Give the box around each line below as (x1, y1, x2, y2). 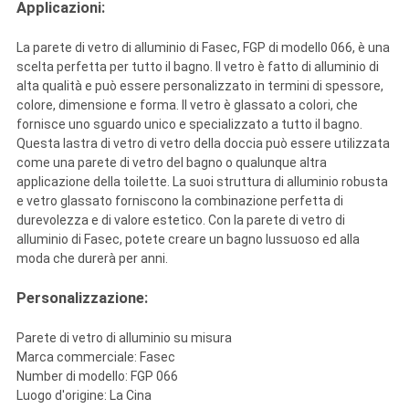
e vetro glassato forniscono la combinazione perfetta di (16, 194, 343, 209)
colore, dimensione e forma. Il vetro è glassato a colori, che (16, 98, 358, 113)
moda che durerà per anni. (16, 251, 168, 267)
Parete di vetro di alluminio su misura (16, 330, 232, 346)
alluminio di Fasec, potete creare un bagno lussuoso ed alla (16, 232, 360, 247)
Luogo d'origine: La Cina (16, 388, 152, 404)
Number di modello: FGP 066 (16, 369, 178, 384)
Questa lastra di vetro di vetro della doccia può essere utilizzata (16, 136, 390, 152)
